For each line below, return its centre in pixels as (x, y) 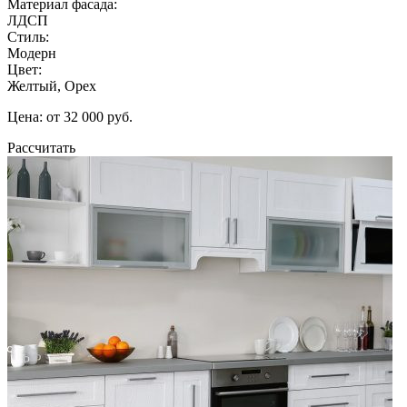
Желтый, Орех (52, 85)
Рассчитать (41, 147)
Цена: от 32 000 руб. (70, 116)
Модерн (32, 53)
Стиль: (28, 36)
